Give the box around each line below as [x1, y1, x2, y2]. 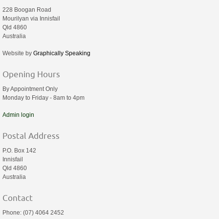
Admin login [2, 111, 34, 118]
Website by [2, 49, 33, 57]
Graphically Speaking [33, 49, 90, 57]
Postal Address [2, 131, 60, 140]
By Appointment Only [2, 86, 58, 93]
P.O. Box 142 [2, 147, 36, 154]
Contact [2, 193, 33, 203]
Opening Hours [2, 69, 60, 79]
